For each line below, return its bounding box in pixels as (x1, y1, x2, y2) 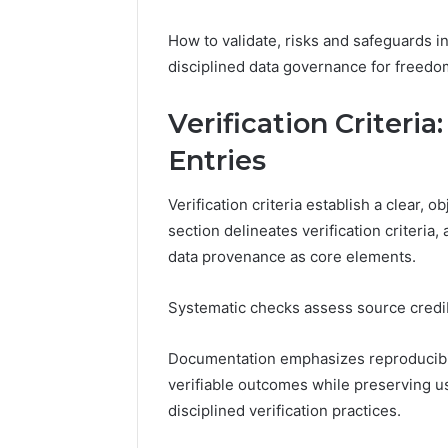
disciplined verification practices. (168, 401, 401, 421)
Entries (168, 143, 266, 177)
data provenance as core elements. (168, 247, 416, 267)
